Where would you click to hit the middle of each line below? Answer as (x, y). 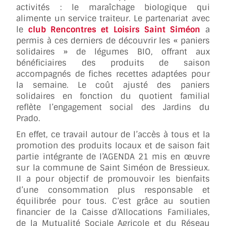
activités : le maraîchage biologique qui (113, 7)
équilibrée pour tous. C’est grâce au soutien (113, 201)
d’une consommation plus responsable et (113, 190)
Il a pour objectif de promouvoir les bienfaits (113, 179)
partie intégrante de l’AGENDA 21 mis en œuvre (113, 156)
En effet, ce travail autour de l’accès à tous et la (113, 134)
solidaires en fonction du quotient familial (113, 96)
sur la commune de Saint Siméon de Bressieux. (113, 167)
